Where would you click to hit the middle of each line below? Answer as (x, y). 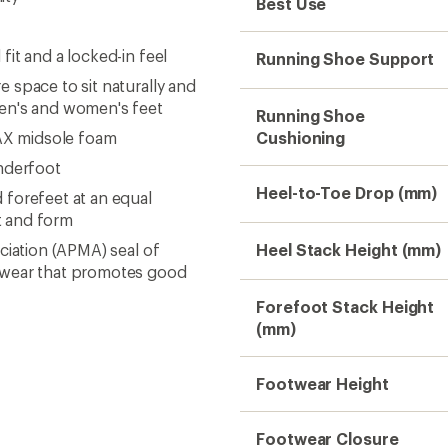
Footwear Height (322, 383)
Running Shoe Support (345, 58)
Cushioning (301, 137)
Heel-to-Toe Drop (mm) (347, 192)
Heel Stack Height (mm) (349, 249)
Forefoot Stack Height (345, 306)
